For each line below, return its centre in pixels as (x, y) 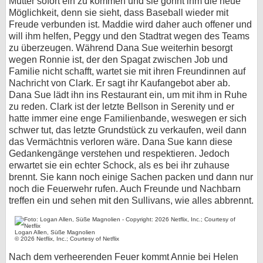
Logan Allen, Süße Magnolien (55, 232)
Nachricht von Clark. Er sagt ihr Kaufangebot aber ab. (119, 83)
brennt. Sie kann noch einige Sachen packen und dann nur (131, 177)
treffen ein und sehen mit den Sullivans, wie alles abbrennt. (131, 200)
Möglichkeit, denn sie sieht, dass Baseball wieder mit (119, 13)
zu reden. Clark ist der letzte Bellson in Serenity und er (122, 107)
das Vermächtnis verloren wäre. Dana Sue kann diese (121, 142)
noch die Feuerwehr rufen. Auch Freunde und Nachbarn (125, 189)
